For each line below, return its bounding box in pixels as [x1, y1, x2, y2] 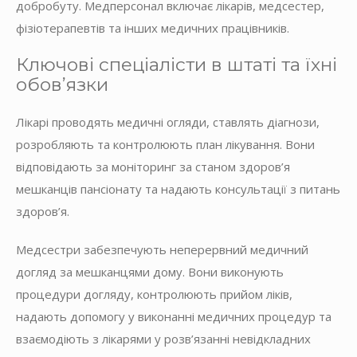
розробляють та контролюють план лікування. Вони [16, 135, 315, 152]
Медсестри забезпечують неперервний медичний [16, 241, 308, 257]
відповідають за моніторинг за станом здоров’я [16, 158, 290, 175]
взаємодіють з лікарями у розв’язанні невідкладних [16, 330, 311, 347]
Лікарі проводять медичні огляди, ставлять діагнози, [16, 113, 320, 130]
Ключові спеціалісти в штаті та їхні [16, 53, 337, 76]
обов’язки [16, 73, 108, 96]
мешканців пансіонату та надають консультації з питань [16, 180, 340, 197]
